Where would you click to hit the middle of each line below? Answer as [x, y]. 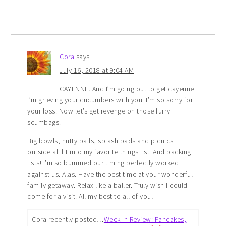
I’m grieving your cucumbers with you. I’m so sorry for [110, 100]
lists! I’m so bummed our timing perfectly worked [103, 163]
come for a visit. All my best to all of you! [90, 196]
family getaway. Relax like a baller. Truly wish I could [107, 185]
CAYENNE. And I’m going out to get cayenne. [128, 89]
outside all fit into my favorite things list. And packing [109, 152]
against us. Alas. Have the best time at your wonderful [110, 174]
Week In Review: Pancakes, [145, 219]
